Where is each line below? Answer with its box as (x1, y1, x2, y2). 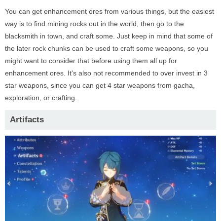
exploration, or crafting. (5, 93, 77, 102)
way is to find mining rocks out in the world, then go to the (5, 19, 184, 28)
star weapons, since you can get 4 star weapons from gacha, (5, 81, 195, 89)
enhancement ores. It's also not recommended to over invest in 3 (5, 69, 208, 77)
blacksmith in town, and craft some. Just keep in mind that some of (5, 32, 213, 40)
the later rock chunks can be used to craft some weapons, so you (5, 44, 208, 52)
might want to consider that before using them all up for (5, 56, 177, 65)
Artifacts (10, 114, 44, 124)
